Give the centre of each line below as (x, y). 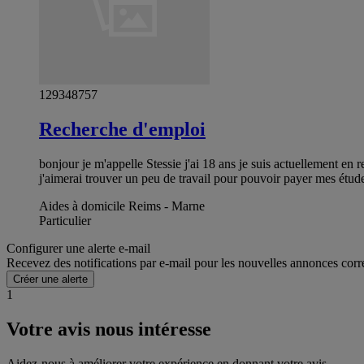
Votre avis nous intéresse (109, 329)
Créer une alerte (50, 279)
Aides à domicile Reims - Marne (122, 206)
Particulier (65, 221)
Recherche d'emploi (122, 130)
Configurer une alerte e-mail (78, 249)
